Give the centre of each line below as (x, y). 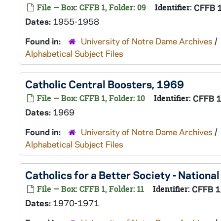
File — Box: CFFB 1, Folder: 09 (91, 7)
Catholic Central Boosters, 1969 (105, 84)
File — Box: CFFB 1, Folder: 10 (90, 98)
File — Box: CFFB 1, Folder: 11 (90, 189)
